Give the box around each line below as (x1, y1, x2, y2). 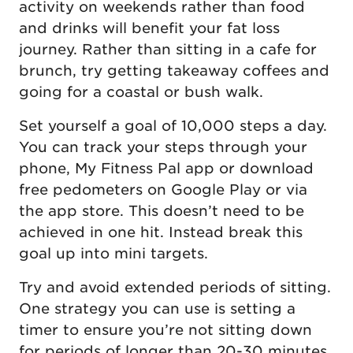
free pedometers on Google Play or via (19, 180, 307, 198)
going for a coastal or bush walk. (19, 83, 263, 100)
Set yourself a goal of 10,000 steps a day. (19, 117, 327, 134)
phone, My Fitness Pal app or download (19, 159, 314, 176)
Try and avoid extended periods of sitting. (19, 278, 331, 295)
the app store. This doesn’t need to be (19, 202, 304, 219)
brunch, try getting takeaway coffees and (19, 61, 329, 79)
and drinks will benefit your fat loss (19, 19, 280, 36)
